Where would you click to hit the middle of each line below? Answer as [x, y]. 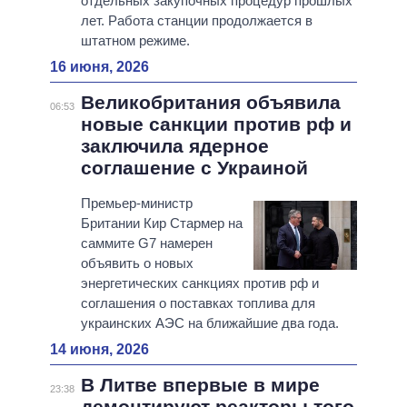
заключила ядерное [174, 146]
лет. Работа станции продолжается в [196, 21]
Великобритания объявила [210, 103]
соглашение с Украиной [194, 168]
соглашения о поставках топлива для [198, 303]
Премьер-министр [136, 203]
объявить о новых [137, 263]
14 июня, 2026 [99, 350]
